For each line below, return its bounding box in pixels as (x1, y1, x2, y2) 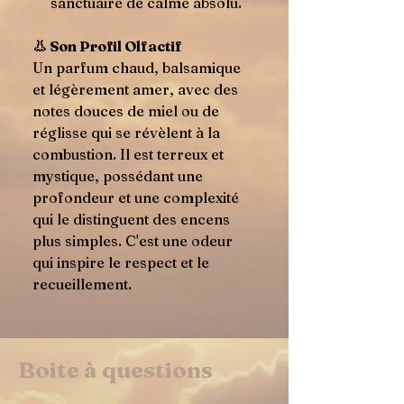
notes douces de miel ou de (32, 102, 219, 120)
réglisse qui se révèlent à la (32, 124, 220, 142)
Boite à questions (18, 356, 213, 383)
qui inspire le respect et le (32, 253, 209, 271)
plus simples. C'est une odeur (32, 232, 233, 250)
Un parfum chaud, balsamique (32, 59, 241, 77)
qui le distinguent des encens (32, 210, 230, 228)
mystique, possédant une (32, 167, 203, 185)
